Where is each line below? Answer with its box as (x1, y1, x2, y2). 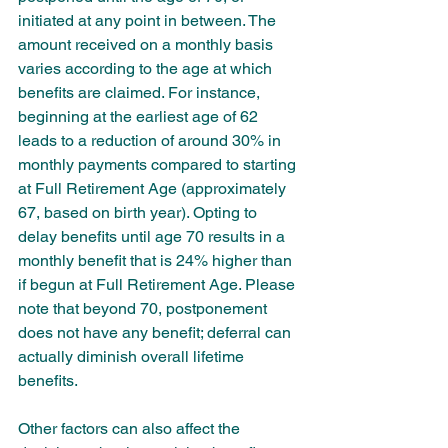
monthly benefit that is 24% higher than (18, 251, 296, 270)
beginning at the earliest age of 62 (18, 107, 262, 126)
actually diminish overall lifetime (18, 347, 248, 366)
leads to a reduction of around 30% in (18, 131, 285, 150)
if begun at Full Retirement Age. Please (18, 275, 299, 294)
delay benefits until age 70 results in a (18, 227, 289, 246)
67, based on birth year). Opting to (18, 203, 261, 222)
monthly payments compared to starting (18, 155, 300, 174)
